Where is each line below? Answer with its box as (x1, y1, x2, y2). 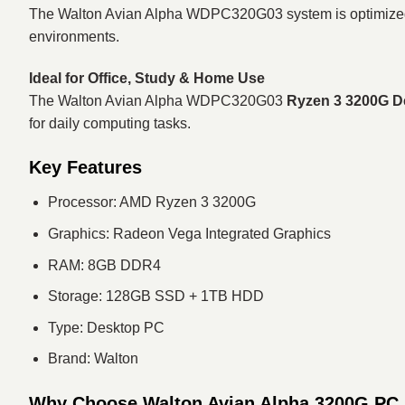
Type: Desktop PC (47, 319, 165, 335)
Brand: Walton (47, 351, 138, 367)
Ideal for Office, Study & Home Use (29, 70, 265, 86)
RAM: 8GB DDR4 (47, 257, 161, 273)
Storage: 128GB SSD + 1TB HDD (47, 288, 264, 305)
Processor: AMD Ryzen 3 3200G (47, 194, 256, 211)
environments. (29, 28, 119, 44)
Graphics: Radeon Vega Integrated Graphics (47, 225, 331, 241)
